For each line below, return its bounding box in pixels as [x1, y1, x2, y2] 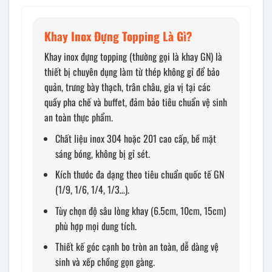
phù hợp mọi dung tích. [55, 218, 137, 233]
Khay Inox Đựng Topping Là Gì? [44, 27, 192, 45]
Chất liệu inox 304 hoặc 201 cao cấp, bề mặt [55, 131, 216, 146]
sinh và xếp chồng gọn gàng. [55, 254, 155, 270]
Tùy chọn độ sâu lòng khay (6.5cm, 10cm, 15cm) [55, 203, 226, 218]
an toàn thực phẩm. [44, 109, 113, 124]
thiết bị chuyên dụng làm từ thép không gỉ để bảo [44, 64, 220, 79]
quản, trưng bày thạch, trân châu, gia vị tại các [44, 79, 211, 94]
